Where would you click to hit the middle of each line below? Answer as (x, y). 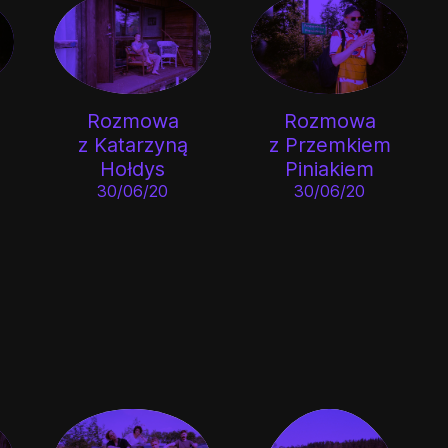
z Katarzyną (132, 144)
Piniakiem (330, 168)
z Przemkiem (329, 144)
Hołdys (133, 168)
